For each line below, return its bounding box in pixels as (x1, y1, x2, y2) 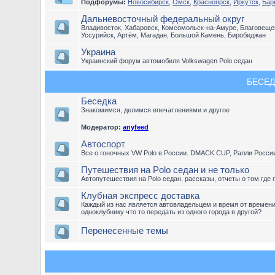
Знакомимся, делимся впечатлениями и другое (81, 106, 230, 114)
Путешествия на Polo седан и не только (81, 165, 249, 175)
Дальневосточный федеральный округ (81, 14, 244, 24)
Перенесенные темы (81, 225, 168, 236)
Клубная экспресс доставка (81, 190, 199, 201)
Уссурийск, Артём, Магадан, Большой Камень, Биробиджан (81, 31, 266, 39)
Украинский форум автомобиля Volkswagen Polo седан (81, 57, 252, 64)
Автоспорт (81, 139, 125, 149)
